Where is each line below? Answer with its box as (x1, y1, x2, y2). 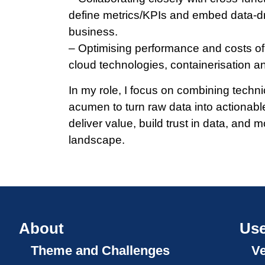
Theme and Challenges (31, 243, 170, 258)
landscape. (69, 133, 125, 146)
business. (69, 25, 118, 38)
